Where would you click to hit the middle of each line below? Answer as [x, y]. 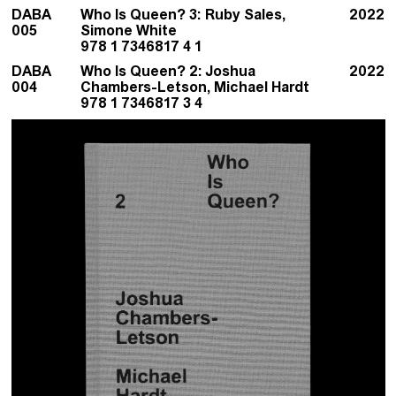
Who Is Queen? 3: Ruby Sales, [183, 14]
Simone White [129, 30]
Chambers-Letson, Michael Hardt [195, 86]
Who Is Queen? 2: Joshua [168, 70]
